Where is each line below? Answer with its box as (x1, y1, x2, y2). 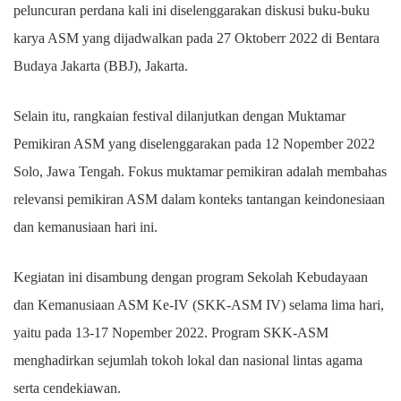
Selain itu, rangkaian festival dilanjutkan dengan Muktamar (13, 108, 346, 124)
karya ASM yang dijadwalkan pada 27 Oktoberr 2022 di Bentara (13, 30, 380, 47)
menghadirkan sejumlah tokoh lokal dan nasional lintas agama (13, 353, 363, 369)
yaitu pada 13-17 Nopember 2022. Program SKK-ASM (13, 325, 328, 341)
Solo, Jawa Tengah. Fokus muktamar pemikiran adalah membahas (13, 164, 387, 180)
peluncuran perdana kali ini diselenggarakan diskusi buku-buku (13, 3, 370, 19)
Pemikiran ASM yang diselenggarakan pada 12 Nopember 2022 (13, 136, 379, 152)
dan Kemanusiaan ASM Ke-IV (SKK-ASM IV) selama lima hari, (13, 297, 384, 313)
